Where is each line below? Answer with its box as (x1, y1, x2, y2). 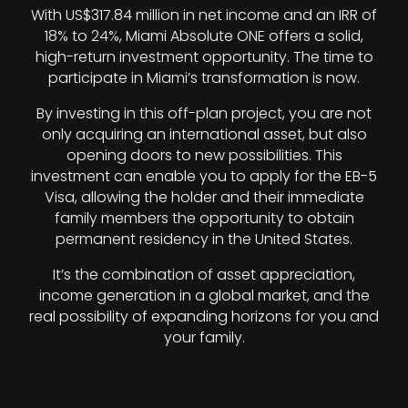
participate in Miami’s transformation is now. (48, 67, 360, 89)
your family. (163, 327, 245, 349)
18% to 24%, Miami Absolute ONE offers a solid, (45, 25, 363, 47)
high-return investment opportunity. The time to (35, 46, 373, 68)
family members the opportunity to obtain (54, 208, 354, 229)
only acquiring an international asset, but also (41, 124, 367, 146)
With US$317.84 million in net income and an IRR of (31, 5, 377, 26)
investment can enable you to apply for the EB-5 (31, 166, 377, 188)
